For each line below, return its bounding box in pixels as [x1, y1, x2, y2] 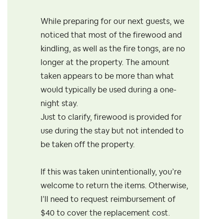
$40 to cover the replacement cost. [41, 209, 170, 218]
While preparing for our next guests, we [41, 18, 184, 26]
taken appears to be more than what [41, 72, 174, 81]
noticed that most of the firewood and [41, 31, 182, 40]
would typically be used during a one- [41, 86, 176, 94]
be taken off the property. [41, 141, 135, 149]
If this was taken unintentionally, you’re [41, 168, 181, 176]
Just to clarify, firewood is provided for [41, 113, 182, 122]
